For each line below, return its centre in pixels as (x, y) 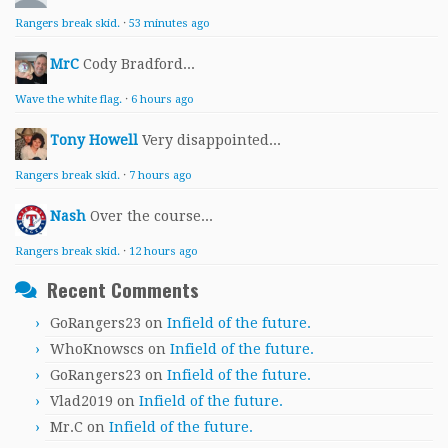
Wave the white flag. (68, 99)
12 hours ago (163, 251)
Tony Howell (94, 140)
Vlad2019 (81, 401)
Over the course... (151, 216)
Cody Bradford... (139, 64)
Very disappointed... (211, 140)
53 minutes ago (169, 23)
